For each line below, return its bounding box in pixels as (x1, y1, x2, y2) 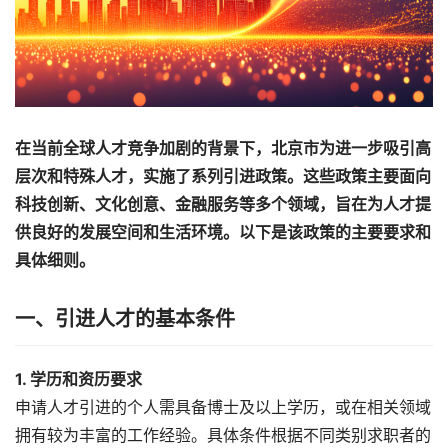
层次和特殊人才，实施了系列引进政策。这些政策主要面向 (15, 166, 431, 186)
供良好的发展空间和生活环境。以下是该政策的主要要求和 (15, 222, 431, 242)
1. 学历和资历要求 (15, 369, 142, 389)
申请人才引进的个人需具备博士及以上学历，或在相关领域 (15, 397, 431, 417)
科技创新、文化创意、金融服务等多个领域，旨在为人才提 (15, 194, 431, 214)
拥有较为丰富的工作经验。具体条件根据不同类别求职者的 (15, 425, 431, 445)
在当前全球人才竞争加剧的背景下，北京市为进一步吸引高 (15, 138, 431, 158)
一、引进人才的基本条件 (15, 306, 235, 331)
